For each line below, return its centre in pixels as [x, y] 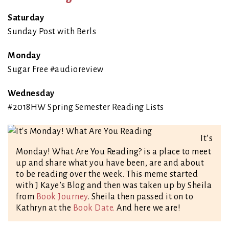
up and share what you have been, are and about [110, 163]
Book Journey [62, 197]
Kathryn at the [44, 208]
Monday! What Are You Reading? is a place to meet [113, 152]
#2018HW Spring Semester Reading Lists [86, 108]
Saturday [26, 18]
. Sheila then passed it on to [140, 197]
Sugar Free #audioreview [56, 70]
